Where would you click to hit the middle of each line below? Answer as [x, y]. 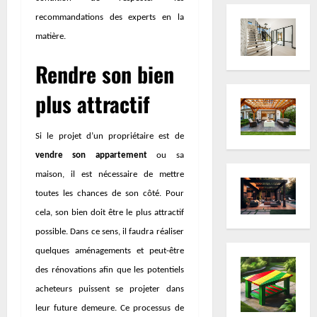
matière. [51, 36]
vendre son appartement [91, 155]
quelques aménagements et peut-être [110, 250]
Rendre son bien [105, 74]
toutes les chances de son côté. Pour [110, 193]
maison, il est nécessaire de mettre [110, 174]
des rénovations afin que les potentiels [110, 270]
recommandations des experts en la [110, 17]
